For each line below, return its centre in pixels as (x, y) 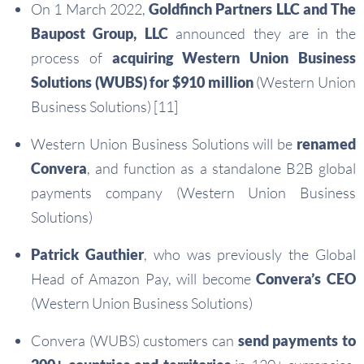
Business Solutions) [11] (104, 107)
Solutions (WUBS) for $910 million (142, 82)
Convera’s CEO (306, 279)
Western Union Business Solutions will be (164, 144)
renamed (326, 144)
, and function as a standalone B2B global (221, 169)
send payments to (297, 341)
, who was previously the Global (250, 255)
